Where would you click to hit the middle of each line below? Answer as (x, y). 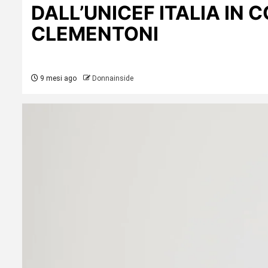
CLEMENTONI (95, 34)
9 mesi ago (57, 79)
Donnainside (113, 79)
